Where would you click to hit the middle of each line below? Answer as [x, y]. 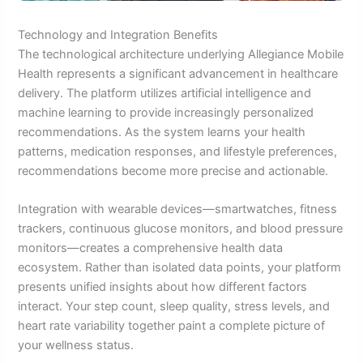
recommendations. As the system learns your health [162, 132]
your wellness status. [76, 346]
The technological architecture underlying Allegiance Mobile [181, 55]
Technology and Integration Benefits [118, 35]
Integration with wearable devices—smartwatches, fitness [178, 209]
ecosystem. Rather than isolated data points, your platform [180, 268]
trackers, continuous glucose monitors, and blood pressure [181, 229]
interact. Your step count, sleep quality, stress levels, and [174, 307]
